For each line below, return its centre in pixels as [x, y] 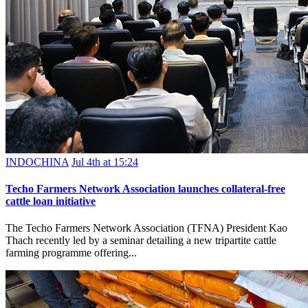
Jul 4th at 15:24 [105, 162]
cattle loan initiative [51, 201]
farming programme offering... [71, 253]
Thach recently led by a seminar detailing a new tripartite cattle [141, 241]
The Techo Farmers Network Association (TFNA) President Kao [146, 228]
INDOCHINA [37, 162]
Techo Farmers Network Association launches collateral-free [145, 188]
